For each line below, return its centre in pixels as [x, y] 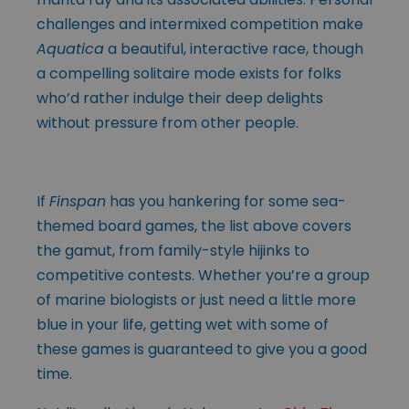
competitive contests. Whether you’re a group [203, 275]
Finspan [78, 201]
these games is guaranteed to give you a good [202, 349]
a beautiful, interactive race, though [234, 48]
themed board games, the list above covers [194, 225]
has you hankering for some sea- [226, 201]
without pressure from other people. [168, 122]
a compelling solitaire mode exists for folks [189, 73]
